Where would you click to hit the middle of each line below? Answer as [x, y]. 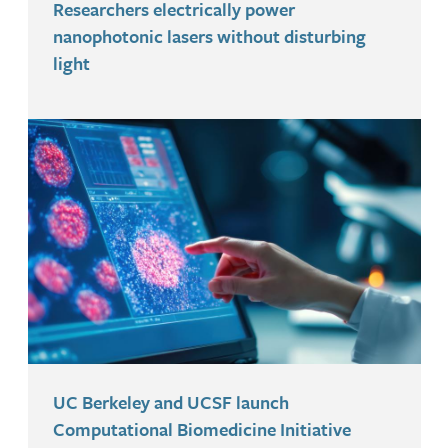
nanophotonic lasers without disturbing [209, 35]
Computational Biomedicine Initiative [201, 429]
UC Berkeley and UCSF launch [170, 402]
